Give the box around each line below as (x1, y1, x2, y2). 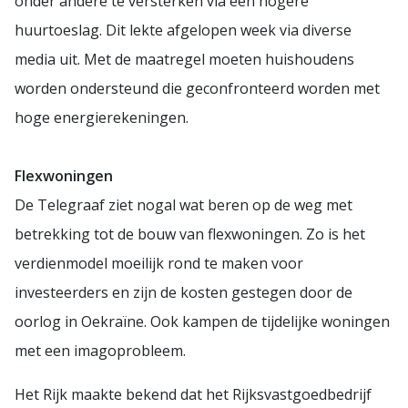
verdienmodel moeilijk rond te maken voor (15, 252, 303, 273)
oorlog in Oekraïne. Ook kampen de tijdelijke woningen (15, 311, 390, 331)
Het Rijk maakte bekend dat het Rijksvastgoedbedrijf (15, 383, 372, 404)
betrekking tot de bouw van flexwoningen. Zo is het (15, 223, 365, 244)
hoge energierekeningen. (15, 107, 189, 127)
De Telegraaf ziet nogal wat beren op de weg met (15, 194, 352, 215)
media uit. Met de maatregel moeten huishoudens (15, 48, 354, 69)
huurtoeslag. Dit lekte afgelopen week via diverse (15, 19, 352, 40)
